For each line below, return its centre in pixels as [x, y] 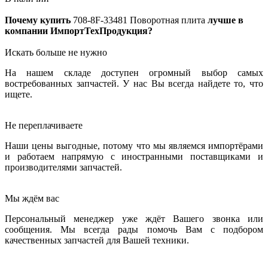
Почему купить [39, 20]
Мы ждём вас [32, 199]
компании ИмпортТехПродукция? [79, 31]
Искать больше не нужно [56, 53]
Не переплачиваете [44, 126]
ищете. [19, 95]
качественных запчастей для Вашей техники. [97, 240]
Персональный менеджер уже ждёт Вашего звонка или [134, 219]
